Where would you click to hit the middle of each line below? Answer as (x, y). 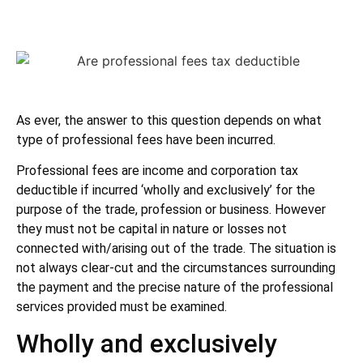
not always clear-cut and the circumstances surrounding (176, 268)
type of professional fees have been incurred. (146, 139)
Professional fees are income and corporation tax (157, 171)
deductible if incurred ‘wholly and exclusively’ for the (166, 190)
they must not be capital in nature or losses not (152, 229)
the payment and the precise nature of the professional (175, 288)
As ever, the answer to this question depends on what (169, 120)
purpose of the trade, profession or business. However (171, 210)
